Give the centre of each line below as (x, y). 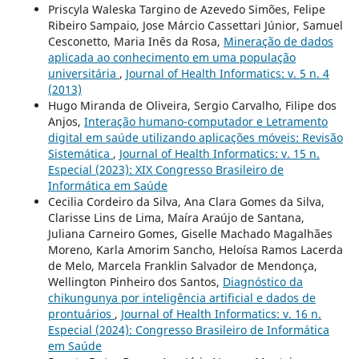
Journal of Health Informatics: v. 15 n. (219, 153)
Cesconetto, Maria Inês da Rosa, (135, 41)
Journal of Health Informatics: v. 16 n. (221, 313)
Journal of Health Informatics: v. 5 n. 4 (227, 73)
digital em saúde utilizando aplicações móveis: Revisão (195, 137)
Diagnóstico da (262, 281)
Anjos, (66, 121)
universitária (83, 73)
